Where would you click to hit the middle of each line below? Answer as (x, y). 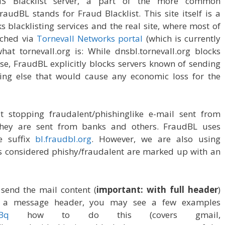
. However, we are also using (156, 139)
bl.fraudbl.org (64, 139)
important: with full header (157, 189)
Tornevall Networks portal (90, 38)
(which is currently (182, 38)
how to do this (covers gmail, (115, 214)
